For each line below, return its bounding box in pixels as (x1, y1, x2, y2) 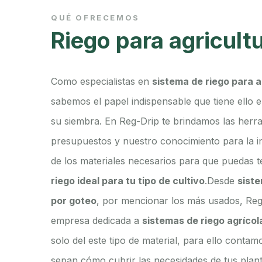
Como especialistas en (51, 75, 152, 88)
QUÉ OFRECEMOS (51, 13, 140, 23)
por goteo (51, 195, 96, 207)
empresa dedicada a (51, 215, 142, 227)
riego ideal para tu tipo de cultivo (51, 175, 205, 187)
